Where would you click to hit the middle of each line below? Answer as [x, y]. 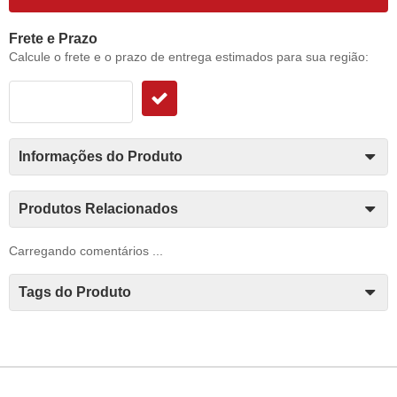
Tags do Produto [75, 292]
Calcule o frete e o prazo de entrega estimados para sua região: [189, 57]
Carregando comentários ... [86, 251]
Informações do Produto [101, 157]
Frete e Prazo [53, 39]
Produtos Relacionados [98, 209]
